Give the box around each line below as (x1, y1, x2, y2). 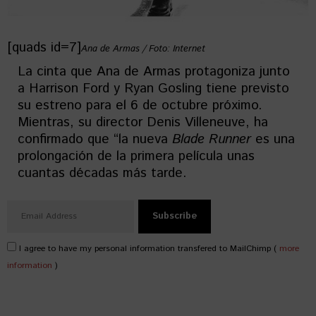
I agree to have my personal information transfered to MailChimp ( (16, 242, 279, 255)
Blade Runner (172, 129, 251, 149)
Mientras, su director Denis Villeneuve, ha (18, 112, 268, 132)
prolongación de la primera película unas (18, 146, 255, 166)
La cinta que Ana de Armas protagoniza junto (18, 61, 290, 81)
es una (251, 129, 295, 149)
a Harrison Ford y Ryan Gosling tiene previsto (18, 78, 289, 98)
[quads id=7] (7, 37, 81, 57)
